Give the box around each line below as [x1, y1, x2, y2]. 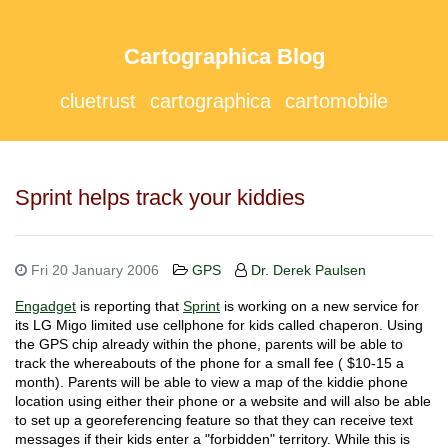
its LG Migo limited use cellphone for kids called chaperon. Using [15, 317, 423, 333]
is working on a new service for [220, 298, 419, 314]
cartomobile [285, 90, 388, 112]
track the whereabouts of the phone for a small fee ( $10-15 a [15, 355, 404, 371]
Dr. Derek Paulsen [251, 262, 366, 278]
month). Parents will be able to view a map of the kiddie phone [15, 374, 408, 390]
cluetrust [60, 90, 136, 112]
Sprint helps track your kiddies [15, 185, 305, 210]
